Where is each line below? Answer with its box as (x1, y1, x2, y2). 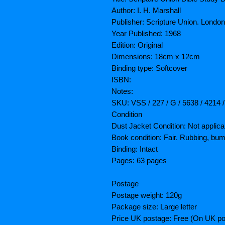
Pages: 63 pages (111, 156, 167, 165)
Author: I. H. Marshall (111, 6, 181, 15)
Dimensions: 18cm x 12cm (111, 52, 200, 61)
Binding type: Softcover (111, 64, 187, 73)
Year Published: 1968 (111, 29, 181, 38)
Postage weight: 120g (111, 191, 182, 200)
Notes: (111, 87, 133, 96)
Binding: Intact (111, 145, 158, 154)
